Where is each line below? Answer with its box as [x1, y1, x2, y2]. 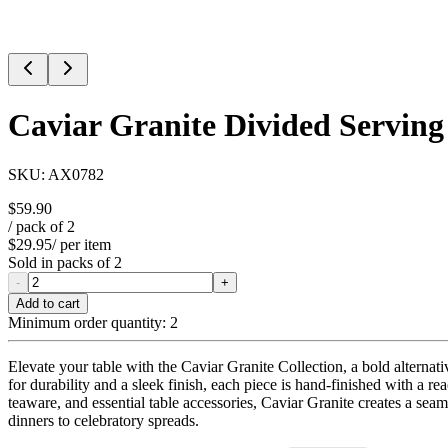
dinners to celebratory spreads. [8, 411, 199, 429]
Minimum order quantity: [8, 313, 166, 331]
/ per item [52, 235, 111, 253]
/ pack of [8, 217, 67, 235]
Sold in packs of [8, 253, 114, 271]
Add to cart [16, 295, 80, 311]
